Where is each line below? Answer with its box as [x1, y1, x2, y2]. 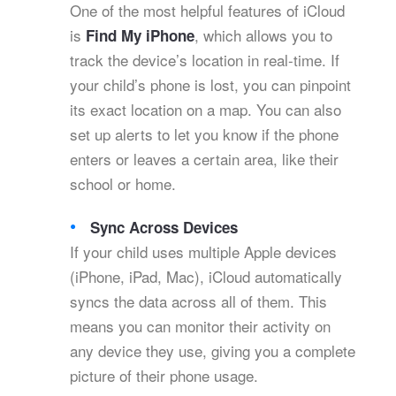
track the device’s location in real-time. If [70, 49, 339, 72]
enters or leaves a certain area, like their [70, 148, 339, 171]
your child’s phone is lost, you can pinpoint [70, 73, 351, 96]
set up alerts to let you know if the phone [70, 123, 339, 146]
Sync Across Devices [90, 217, 239, 239]
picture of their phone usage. [70, 364, 258, 387]
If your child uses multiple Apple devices [70, 240, 337, 263]
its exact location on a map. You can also [70, 98, 341, 121]
